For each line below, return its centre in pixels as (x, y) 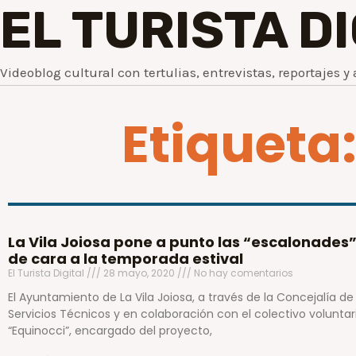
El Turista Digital (47, 273)
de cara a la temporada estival (126, 259)
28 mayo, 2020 (139, 273)
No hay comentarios (242, 273)
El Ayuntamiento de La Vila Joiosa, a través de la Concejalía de (181, 297)
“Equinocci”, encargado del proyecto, (110, 331)
